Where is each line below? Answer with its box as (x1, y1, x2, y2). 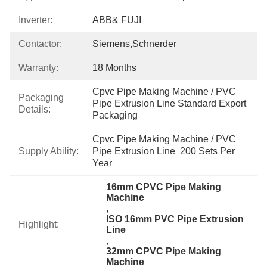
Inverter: (18, 15, 52, 25)
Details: (18, 104, 51, 114)
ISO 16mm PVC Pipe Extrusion (106, 214, 244, 224)
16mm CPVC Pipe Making (106, 182, 222, 192)
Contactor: (18, 39, 62, 49)
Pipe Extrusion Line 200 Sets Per (92, 146, 235, 156)
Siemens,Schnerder (92, 39, 176, 49)
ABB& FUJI (92, 15, 141, 25)
